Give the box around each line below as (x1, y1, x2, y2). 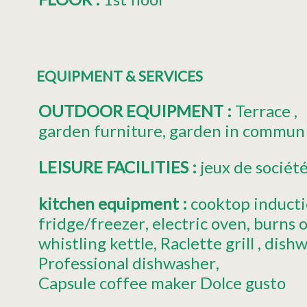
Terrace (235, 100, 291, 121)
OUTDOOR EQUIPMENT (38, 100, 227, 121)
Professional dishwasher (38, 252, 216, 273)
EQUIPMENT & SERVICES (36, 66, 203, 84)
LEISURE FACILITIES (38, 156, 192, 177)
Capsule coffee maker (38, 272, 197, 293)
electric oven (151, 212, 247, 233)
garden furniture (38, 120, 162, 140)
